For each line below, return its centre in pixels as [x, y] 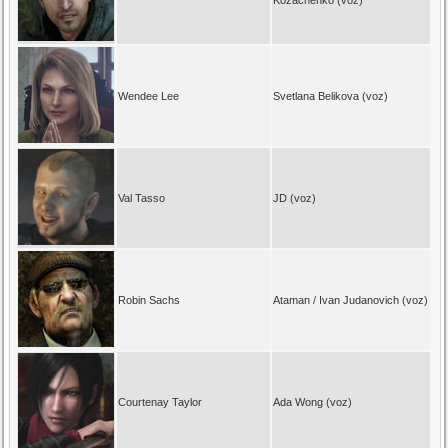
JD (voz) [295, 197]
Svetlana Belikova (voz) [331, 95]
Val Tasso [142, 197]
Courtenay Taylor [160, 401]
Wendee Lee [149, 95]
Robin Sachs [149, 299]
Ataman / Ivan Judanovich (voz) [351, 299]
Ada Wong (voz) [313, 401]
